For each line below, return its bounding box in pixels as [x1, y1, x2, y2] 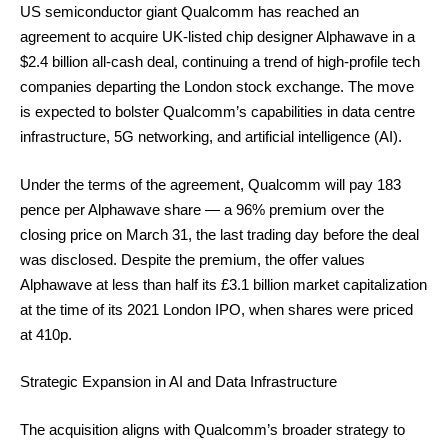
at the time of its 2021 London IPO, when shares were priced [20, 300, 413, 318]
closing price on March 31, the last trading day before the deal [20, 225, 419, 243]
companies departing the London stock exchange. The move [20, 78, 414, 95]
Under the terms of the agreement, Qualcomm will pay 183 [20, 175, 401, 193]
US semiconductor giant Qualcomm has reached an [20, 3, 359, 20]
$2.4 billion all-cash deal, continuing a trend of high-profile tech [20, 53, 420, 70]
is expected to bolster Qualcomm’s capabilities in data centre [20, 103, 415, 120]
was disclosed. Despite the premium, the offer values [20, 250, 365, 268]
